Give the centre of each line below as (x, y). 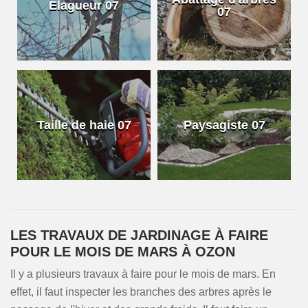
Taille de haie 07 (84, 125)
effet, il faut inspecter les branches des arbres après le (141, 292)
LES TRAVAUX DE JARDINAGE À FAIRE (139, 235)
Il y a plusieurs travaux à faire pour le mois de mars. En (143, 274)
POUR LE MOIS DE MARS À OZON (123, 252)
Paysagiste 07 (224, 125)
